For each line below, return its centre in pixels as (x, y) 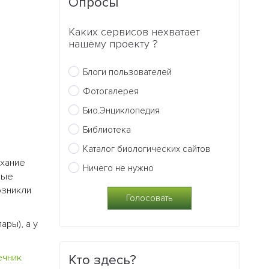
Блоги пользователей (128, 72)
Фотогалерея (111, 91)
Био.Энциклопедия (122, 110)
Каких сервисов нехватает (134, 32)
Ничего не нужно (119, 168)
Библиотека (107, 129)
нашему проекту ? (113, 44)
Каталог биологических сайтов (147, 149)
